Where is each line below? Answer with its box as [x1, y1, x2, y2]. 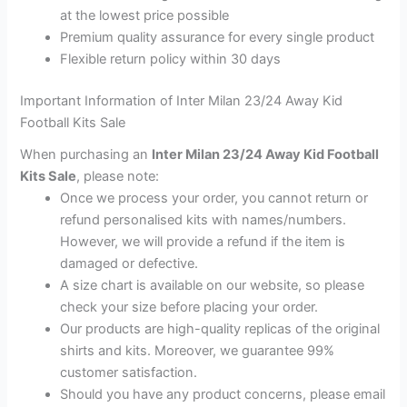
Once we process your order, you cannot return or [60, 189, 369, 206]
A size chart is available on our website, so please [60, 276, 365, 293]
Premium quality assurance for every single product [60, 29, 375, 46]
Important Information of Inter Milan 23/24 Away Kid [20, 93, 343, 110]
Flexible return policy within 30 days [60, 51, 282, 68]
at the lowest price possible [60, 7, 230, 25]
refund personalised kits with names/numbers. [60, 211, 347, 228]
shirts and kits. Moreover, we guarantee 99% [60, 342, 335, 359]
